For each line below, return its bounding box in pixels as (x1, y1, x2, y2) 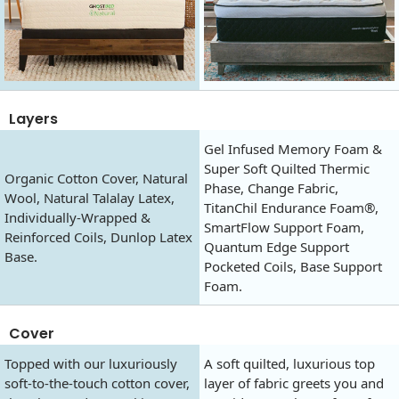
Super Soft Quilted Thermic (204, 159, 370, 177)
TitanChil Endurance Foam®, (204, 198, 379, 216)
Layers (9, 108, 58, 129)
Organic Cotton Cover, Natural (4, 168, 188, 187)
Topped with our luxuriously (4, 354, 177, 372)
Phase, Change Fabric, (204, 178, 338, 197)
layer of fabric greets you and (204, 373, 384, 392)
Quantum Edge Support (204, 237, 349, 256)
